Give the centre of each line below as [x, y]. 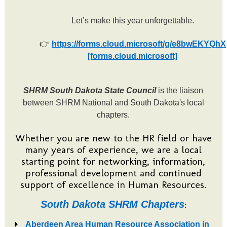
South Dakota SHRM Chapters [112, 204]
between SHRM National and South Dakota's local [113, 102]
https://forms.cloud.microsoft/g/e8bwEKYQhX [139, 44]
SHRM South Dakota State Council [90, 90]
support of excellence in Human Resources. [113, 185]
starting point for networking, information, [113, 161]
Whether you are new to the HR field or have [113, 138]
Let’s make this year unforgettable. [133, 20]
